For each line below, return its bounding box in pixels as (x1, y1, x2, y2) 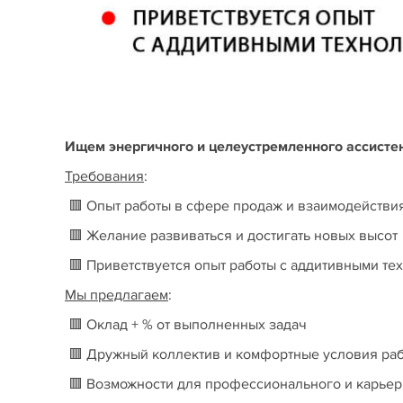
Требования (65, 166, 144, 185)
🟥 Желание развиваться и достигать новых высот (65, 226, 398, 245)
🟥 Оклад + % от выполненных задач (65, 315, 307, 334)
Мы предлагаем (65, 285, 168, 304)
